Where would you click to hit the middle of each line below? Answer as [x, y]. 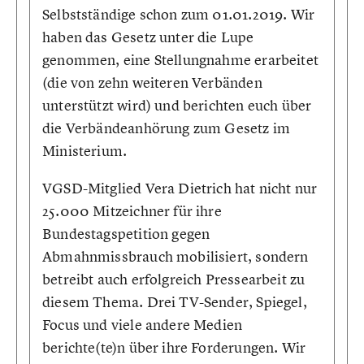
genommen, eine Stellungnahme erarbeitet [181, 60]
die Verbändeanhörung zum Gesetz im [167, 128]
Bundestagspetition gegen [126, 234]
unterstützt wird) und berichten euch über [177, 105]
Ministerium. [85, 151]
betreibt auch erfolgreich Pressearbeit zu [174, 279]
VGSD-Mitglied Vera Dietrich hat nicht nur [180, 188]
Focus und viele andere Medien [143, 325]
